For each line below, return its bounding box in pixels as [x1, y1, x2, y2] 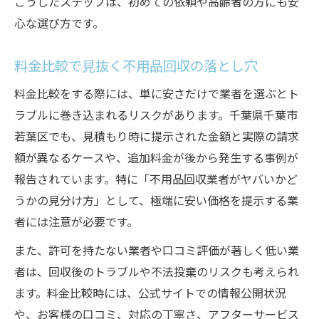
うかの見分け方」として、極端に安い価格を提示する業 [14, 192, 298, 212]
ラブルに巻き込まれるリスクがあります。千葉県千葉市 [14, 107, 298, 127]
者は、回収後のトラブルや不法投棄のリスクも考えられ [14, 263, 299, 283]
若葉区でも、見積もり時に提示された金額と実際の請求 [14, 128, 299, 148]
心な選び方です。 [14, 15, 104, 35]
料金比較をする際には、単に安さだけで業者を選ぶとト [14, 85, 299, 105]
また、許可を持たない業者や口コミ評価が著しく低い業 [14, 242, 299, 262]
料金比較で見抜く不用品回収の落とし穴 [14, 56, 258, 79]
